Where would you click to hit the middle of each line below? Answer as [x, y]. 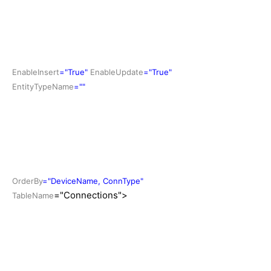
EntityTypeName [43, 86]
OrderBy [27, 181]
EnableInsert [36, 72]
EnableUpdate [117, 72]
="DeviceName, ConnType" [93, 181]
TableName [33, 195]
